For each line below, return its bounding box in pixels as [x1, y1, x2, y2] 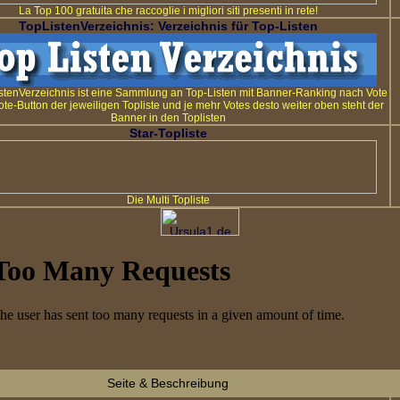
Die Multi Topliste [126, 194, 210, 206]
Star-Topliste [129, 126, 207, 140]
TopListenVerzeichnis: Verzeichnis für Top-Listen [18, 19, 318, 33]
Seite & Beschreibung [107, 376, 229, 390]
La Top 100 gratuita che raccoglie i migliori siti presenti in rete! [18, 4, 318, 17]
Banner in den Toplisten [110, 112, 226, 124]
